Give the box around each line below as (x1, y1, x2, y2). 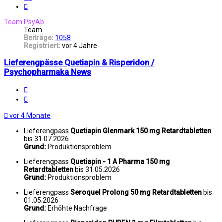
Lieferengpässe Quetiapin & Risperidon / (4, 57, 154, 67)
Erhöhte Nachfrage (48, 204, 107, 212)
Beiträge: (24, 34, 54, 42)
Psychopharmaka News (4, 67, 91, 77)
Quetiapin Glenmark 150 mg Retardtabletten (70, 126, 211, 135)
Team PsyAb (4, 18, 44, 26)
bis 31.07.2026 (24, 134, 69, 143)
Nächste (27, 1, 53, 9)
